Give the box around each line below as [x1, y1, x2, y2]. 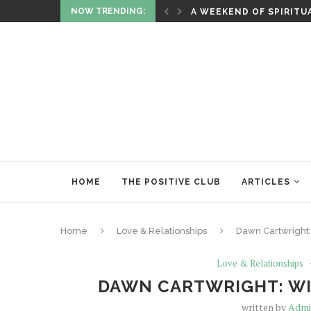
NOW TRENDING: [71, 6, 145, 16]
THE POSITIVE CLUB [121, 177, 221, 187]
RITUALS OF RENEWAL [191, 7, 300, 17]
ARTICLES [242, 177, 290, 187]
